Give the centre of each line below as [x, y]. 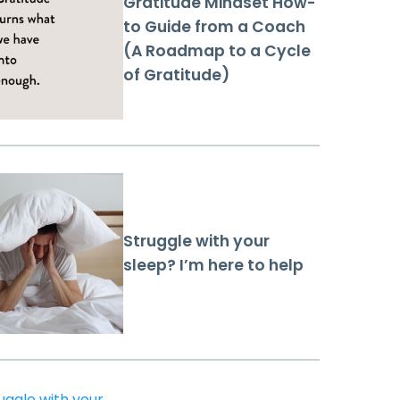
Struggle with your [196, 242]
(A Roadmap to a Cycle [217, 51]
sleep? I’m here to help [213, 266]
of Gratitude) [176, 75]
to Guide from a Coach [214, 27]
